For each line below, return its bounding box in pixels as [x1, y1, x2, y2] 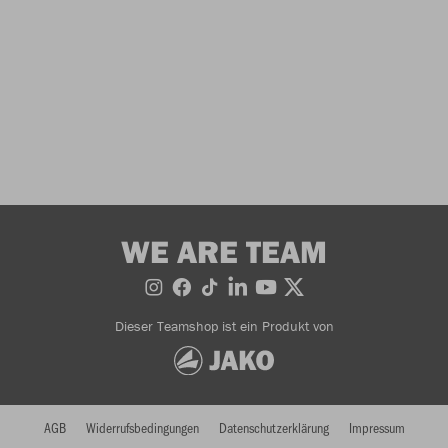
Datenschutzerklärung [218, 417, 329, 437]
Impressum [348, 417, 405, 437]
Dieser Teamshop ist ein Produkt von [114, 317, 334, 336]
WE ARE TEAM [121, 231, 327, 271]
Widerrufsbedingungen [85, 417, 199, 437]
